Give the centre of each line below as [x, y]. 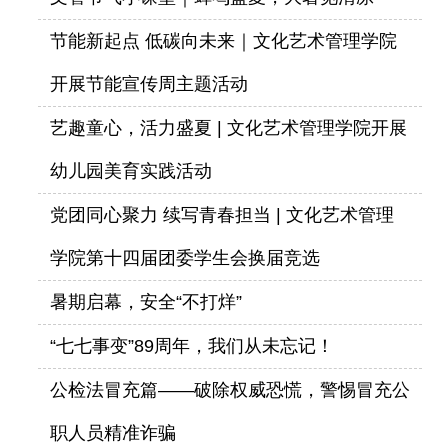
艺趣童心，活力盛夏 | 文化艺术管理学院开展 [228, 127]
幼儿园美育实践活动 [131, 170]
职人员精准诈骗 [113, 432]
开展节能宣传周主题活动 [149, 83]
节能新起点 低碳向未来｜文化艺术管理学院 [223, 40]
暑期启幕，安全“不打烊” [146, 301]
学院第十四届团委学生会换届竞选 [185, 257]
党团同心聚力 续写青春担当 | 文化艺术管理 [222, 214]
